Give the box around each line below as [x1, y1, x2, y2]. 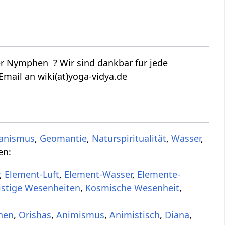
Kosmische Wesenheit [85, 182, 180, 194]
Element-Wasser [64, 168, 133, 181]
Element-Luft [5, 168, 60, 181]
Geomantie [40, 132, 87, 145]
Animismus [56, 209, 105, 221]
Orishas [19, 209, 52, 221]
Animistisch [109, 209, 160, 221]
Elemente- [137, 168, 181, 181]
